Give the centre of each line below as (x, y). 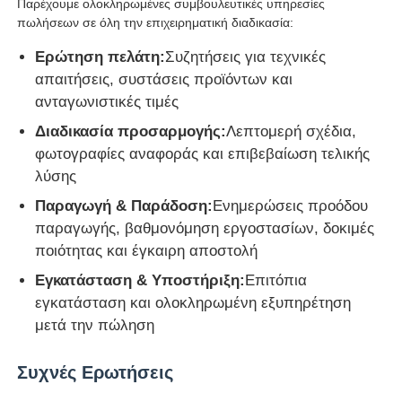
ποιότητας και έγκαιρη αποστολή (147, 250)
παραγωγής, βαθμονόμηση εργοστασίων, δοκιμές (205, 228)
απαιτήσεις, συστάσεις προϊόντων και (164, 79)
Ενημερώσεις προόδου (291, 205)
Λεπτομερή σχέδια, (292, 131)
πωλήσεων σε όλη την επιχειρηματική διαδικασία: (156, 22)
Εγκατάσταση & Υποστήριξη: (140, 280)
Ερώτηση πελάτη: (100, 57)
